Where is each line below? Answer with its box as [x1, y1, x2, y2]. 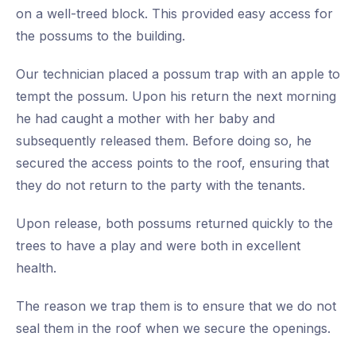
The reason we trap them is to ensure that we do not [16, 298, 336, 315]
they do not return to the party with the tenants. [16, 177, 305, 194]
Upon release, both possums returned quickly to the [16, 215, 333, 232]
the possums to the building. [16, 28, 185, 44]
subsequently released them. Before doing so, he [16, 133, 311, 149]
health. [16, 260, 56, 277]
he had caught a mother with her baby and [16, 110, 275, 127]
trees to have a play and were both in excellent [16, 238, 300, 254]
